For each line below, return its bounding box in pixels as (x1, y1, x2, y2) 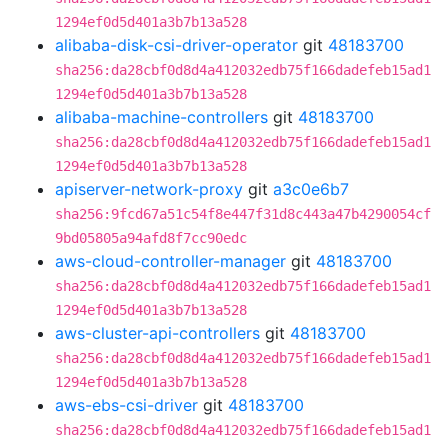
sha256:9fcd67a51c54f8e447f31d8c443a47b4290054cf (55, 206, 431, 222)
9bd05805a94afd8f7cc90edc (55, 230, 247, 246)
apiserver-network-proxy (55, 179, 243, 199)
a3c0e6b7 (273, 179, 349, 199)
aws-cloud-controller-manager (55, 251, 286, 271)
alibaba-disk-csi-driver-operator (55, 35, 298, 55)
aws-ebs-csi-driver (55, 395, 198, 415)
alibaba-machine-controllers (55, 107, 268, 127)
